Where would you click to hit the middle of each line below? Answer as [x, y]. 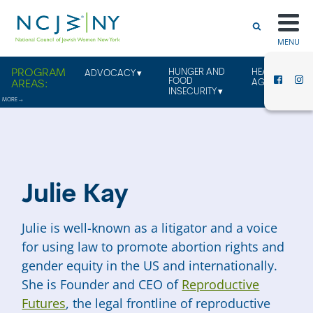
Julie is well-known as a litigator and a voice [150, 227]
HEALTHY [270, 73]
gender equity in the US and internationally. [150, 265]
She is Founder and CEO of [102, 284]
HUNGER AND [196, 73]
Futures [44, 303]
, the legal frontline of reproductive [168, 303]
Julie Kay [75, 196]
